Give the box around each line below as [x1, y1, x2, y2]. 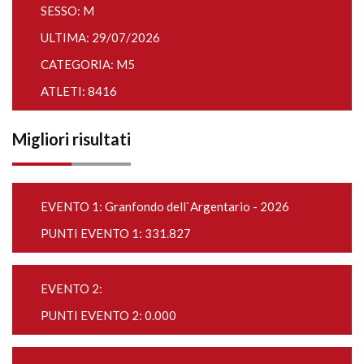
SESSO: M [41, 3, 94, 18]
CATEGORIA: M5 [41, 57, 135, 71]
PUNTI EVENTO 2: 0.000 [41, 308, 176, 323]
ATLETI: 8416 [41, 84, 117, 98]
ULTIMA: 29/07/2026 [41, 30, 160, 45]
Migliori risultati [12, 129, 131, 149]
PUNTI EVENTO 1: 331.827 [41, 226, 191, 240]
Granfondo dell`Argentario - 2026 [105, 199, 289, 214]
